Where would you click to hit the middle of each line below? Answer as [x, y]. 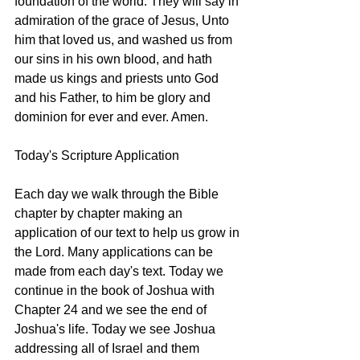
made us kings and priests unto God [118, 78]
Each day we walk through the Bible [118, 194]
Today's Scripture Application [97, 155]
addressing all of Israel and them [108, 348]
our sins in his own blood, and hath [115, 59]
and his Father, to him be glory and [114, 97]
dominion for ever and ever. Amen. [111, 117]
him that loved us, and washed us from [125, 39]
